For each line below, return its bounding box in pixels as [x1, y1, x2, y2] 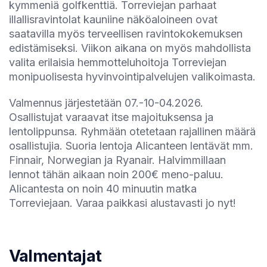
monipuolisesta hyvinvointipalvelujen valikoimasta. [9, 70, 256, 83]
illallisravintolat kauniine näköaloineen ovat [9, 13, 218, 26]
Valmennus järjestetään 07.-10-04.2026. [9, 97, 203, 109]
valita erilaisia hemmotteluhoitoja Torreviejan [9, 56, 226, 69]
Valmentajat [9, 246, 102, 266]
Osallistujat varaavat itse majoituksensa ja [9, 111, 213, 123]
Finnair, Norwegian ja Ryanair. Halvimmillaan [9, 154, 226, 166]
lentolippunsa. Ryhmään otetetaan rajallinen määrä [9, 125, 256, 138]
